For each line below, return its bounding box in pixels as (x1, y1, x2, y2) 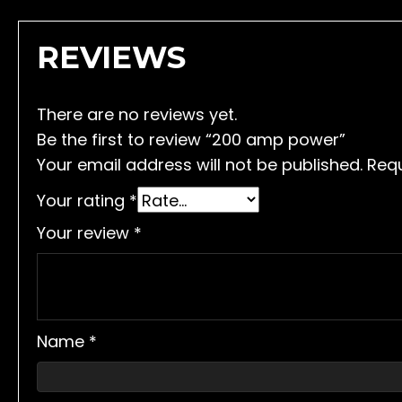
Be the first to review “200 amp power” (37, 128, 345, 151)
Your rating (37, 189, 129, 212)
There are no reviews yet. (37, 103, 237, 126)
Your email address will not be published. (37, 153, 363, 176)
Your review (37, 222, 134, 244)
